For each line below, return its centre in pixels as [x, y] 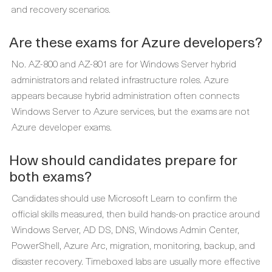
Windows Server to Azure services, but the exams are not [131, 110]
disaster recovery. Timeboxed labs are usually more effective [136, 260]
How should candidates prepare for [123, 159]
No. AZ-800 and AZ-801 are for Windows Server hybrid [124, 63]
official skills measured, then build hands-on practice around [136, 213]
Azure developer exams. [62, 126]
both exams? [50, 176]
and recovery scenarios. [61, 8]
